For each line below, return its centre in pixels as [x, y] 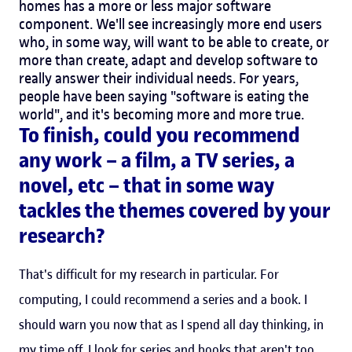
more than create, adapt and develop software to [169, 60]
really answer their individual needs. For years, [159, 78]
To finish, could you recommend [159, 135]
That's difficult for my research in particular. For [149, 274]
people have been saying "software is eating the [164, 96]
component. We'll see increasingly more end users [170, 24]
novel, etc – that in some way [147, 185]
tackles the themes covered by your [175, 211]
